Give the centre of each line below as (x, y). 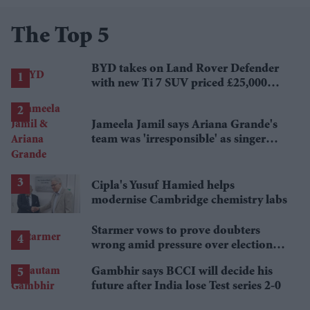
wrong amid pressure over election (182, 245)
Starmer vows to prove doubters (176, 231)
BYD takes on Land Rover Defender (185, 69)
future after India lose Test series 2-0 (186, 286)
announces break (136, 154)
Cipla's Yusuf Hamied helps (163, 186)
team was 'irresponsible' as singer (179, 139)
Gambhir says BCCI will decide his (182, 272)
